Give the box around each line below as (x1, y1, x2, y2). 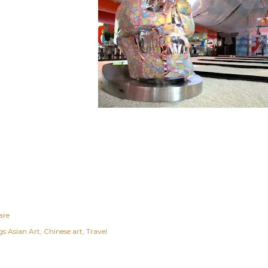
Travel (86, 227, 107, 236)
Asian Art (8, 227, 40, 236)
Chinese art (44, 227, 83, 236)
